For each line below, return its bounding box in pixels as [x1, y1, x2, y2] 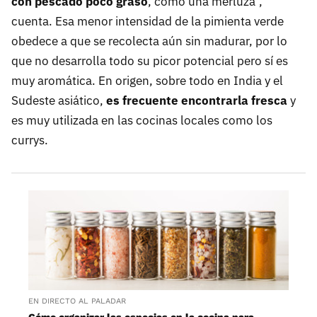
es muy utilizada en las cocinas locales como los [11, 113, 272, 129]
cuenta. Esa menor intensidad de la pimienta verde [11, 13, 284, 30]
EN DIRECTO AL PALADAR [28, 296, 126, 306]
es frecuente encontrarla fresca [106, 93, 287, 109]
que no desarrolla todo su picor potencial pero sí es [11, 53, 288, 69]
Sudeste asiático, [11, 93, 106, 109]
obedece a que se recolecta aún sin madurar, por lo [11, 33, 287, 50]
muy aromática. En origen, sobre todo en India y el [11, 73, 283, 89]
